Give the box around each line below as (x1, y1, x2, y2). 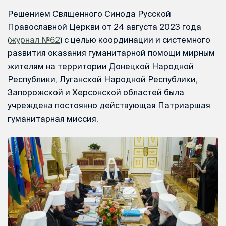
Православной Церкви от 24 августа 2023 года (8, 22, 201, 31)
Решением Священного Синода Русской (8, 9, 171, 18)
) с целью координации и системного (60, 35, 210, 44)
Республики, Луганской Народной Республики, (8, 74, 198, 84)
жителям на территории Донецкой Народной (8, 61, 194, 71)
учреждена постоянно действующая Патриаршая (8, 100, 210, 110)
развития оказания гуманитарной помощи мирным (8, 48, 215, 58)
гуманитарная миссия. (8, 114, 98, 123)
